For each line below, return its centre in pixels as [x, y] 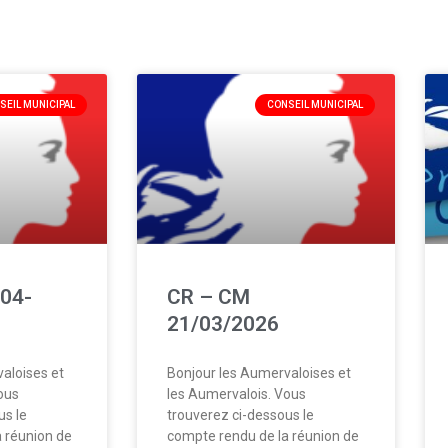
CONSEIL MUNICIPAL [314, 104]
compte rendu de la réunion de [263, 435]
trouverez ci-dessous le [240, 414]
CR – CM [208, 296]
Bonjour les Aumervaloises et [259, 372]
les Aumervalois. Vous [236, 393]
